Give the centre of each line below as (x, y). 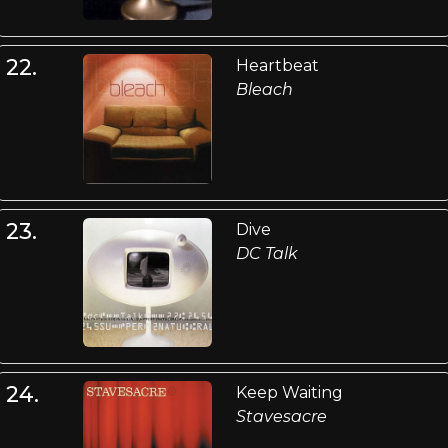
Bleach (264, 90)
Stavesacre (281, 416)
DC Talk (266, 253)
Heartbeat (277, 66)
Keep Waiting (289, 392)
